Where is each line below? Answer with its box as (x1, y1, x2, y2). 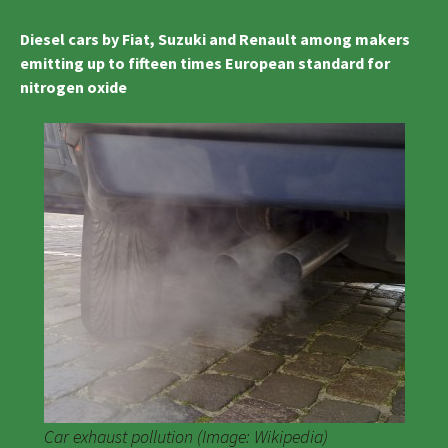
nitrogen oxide (20, 76, 127, 97)
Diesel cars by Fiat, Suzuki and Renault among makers (20, 28, 410, 49)
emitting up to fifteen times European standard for (20, 52, 390, 73)
